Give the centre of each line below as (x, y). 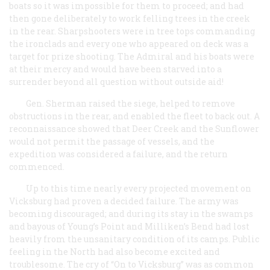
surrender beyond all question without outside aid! (116, 81)
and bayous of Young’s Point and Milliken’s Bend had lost (129, 226)
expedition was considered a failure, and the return (118, 154)
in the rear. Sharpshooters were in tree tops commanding (132, 31)
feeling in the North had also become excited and (115, 251)
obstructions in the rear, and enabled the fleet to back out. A (134, 116)
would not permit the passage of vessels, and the (112, 141)
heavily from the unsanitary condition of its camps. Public (134, 239)
